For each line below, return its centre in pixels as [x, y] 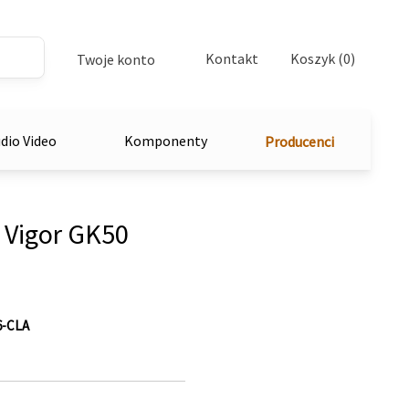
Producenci [299, 142]
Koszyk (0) [322, 58]
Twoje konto [116, 59]
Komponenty [166, 140]
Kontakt [232, 58]
